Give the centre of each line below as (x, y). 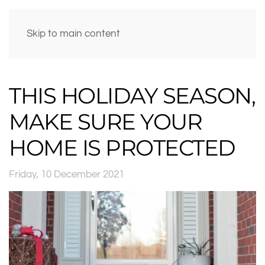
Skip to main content (73, 33)
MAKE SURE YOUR (105, 122)
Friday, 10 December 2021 (67, 174)
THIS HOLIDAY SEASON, (132, 96)
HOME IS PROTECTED (122, 148)
